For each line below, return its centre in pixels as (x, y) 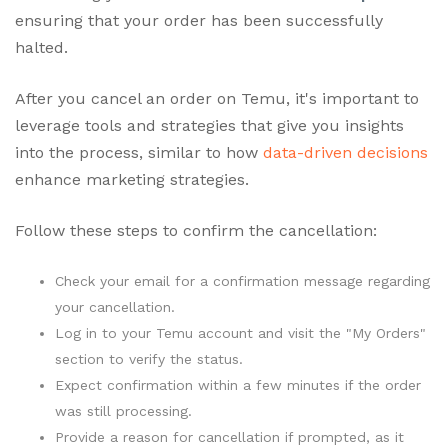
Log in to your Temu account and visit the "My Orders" (240, 332)
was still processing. (123, 410)
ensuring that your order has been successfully (199, 20)
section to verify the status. (149, 358)
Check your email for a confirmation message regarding (242, 280)
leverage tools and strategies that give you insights (209, 125)
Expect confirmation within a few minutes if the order (238, 384)
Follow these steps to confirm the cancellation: (196, 230)
